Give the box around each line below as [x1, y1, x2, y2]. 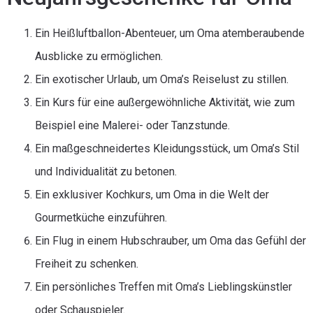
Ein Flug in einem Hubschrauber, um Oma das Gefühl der [35, 234, 306, 247]
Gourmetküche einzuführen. [35, 211, 167, 224]
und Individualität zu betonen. [35, 165, 177, 178]
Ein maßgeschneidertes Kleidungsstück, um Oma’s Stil [35, 142, 299, 155]
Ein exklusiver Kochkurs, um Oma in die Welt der [35, 188, 269, 201]
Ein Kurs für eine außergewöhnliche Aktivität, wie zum [35, 96, 295, 109]
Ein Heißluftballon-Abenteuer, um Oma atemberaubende [35, 27, 305, 40]
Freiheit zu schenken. [35, 257, 138, 270]
